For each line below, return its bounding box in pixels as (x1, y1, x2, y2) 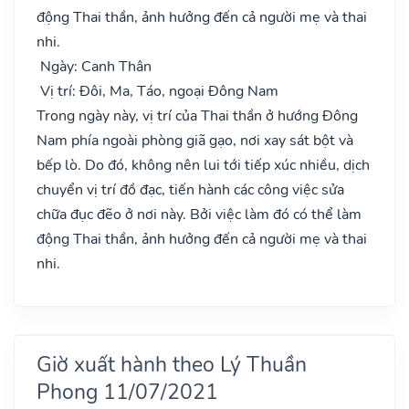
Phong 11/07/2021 (37, 376, 218, 406)
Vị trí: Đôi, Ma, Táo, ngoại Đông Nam (37, 80, 278, 101)
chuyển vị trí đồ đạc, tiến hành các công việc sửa (37, 179, 344, 200)
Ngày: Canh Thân (37, 56, 152, 77)
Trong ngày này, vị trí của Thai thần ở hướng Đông (37, 105, 358, 126)
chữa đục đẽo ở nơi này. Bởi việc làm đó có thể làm (37, 204, 362, 225)
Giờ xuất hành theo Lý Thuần (37, 349, 307, 379)
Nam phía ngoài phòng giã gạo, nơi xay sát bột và (37, 130, 353, 151)
